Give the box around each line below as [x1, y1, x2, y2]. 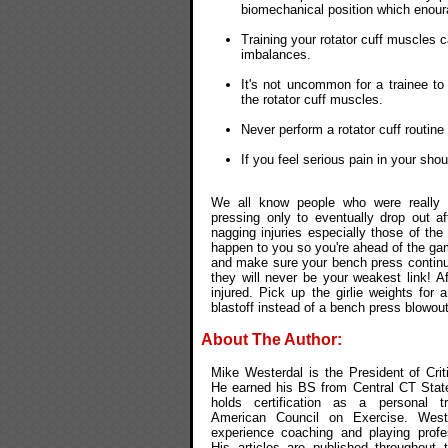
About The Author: [201, 330, 342, 348]
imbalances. [241, 46, 311, 62]
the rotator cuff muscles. [241, 91, 383, 107]
